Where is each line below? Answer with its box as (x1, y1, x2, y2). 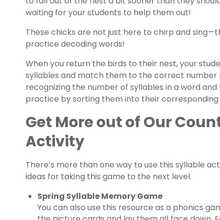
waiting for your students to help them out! (26, 7, 191, 19)
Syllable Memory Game (65, 191, 163, 202)
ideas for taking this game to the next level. (26, 171, 192, 183)
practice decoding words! (26, 38, 125, 50)
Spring (37, 191, 65, 202)
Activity (26, 131, 87, 152)
